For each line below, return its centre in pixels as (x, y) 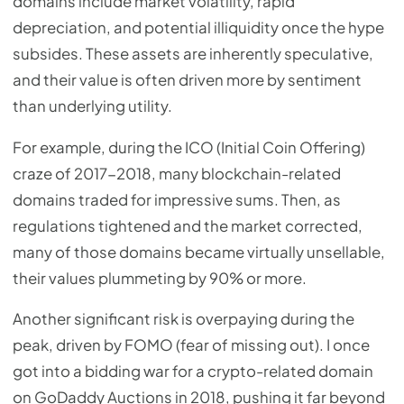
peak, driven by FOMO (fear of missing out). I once (191, 345)
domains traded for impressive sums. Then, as (177, 199)
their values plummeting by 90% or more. (160, 278)
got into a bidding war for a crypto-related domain (193, 372)
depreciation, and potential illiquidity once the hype (198, 27)
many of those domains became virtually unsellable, (199, 252)
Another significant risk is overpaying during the (184, 319)
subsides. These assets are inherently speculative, (193, 53)
